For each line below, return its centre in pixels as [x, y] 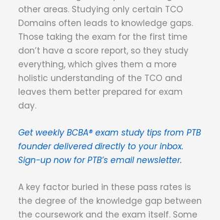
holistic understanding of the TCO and [100, 78]
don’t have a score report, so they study [103, 50]
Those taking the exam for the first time [103, 37]
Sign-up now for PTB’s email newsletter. [101, 160]
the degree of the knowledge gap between [110, 201]
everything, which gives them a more [97, 64]
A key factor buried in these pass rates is [105, 187]
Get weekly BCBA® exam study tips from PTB [110, 132]
